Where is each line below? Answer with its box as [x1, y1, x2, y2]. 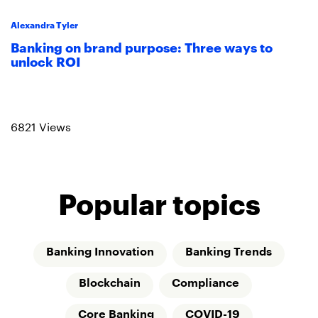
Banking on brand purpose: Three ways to [11, 37, 273, 55]
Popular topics [57, 183, 261, 222]
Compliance [172, 278, 239, 290]
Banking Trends [185, 246, 272, 258]
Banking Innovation [46, 246, 154, 258]
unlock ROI [11, 51, 80, 70]
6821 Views [11, 116, 71, 135]
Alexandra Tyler [11, 18, 78, 31]
